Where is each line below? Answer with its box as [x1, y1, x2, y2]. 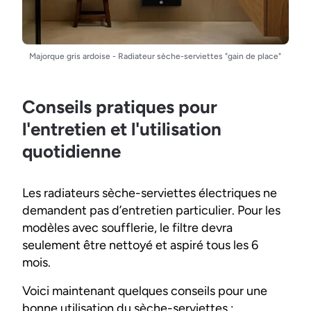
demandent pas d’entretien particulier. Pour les [22, 202, 280, 218]
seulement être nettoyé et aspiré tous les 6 [22, 237, 258, 253]
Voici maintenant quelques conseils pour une [22, 283, 267, 299]
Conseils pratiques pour [22, 95, 217, 118]
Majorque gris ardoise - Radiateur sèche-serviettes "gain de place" [29, 51, 282, 61]
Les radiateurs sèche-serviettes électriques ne [22, 185, 277, 201]
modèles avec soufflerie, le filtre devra [22, 219, 233, 235]
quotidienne [22, 140, 121, 162]
